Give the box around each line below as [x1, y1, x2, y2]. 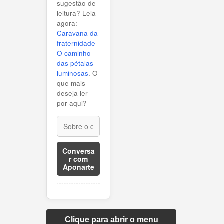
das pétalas [57, 58, 93, 68]
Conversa [62, 145, 95, 156]
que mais [57, 78, 85, 88]
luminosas [57, 68, 88, 78]
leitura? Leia [57, 8, 96, 18]
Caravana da [57, 28, 98, 38]
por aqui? [57, 98, 87, 108]
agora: [57, 18, 77, 28]
